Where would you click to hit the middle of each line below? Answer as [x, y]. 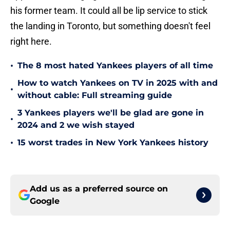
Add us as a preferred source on [99, 189]
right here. [31, 42]
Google [45, 201]
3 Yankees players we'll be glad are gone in [111, 113]
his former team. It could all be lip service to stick [109, 11]
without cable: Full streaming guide [95, 95]
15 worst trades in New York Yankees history [113, 143]
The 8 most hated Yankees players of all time [115, 66]
